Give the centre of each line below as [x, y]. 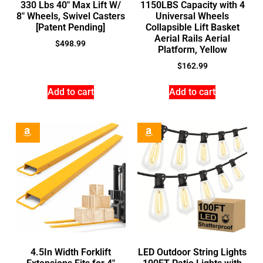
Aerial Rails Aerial [193, 38]
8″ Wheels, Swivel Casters [70, 16]
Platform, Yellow [192, 49]
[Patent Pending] [71, 27]
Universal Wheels [193, 16]
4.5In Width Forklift [70, 252]
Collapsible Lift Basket [192, 27]
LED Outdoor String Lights [193, 252]
